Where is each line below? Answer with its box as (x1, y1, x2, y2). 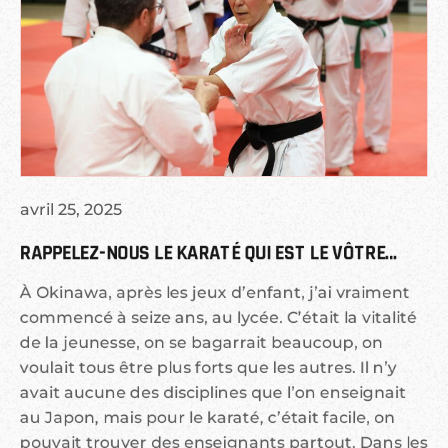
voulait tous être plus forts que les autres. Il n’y (20, 358, 397, 378)
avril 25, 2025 (20, 200, 122, 220)
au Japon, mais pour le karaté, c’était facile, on (20, 408, 395, 428)
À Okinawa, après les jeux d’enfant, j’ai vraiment (20, 283, 410, 303)
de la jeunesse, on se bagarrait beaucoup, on (20, 333, 383, 353)
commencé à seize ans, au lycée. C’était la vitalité (20, 308, 417, 328)
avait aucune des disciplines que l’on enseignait (20, 383, 406, 403)
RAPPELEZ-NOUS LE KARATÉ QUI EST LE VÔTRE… (20, 240, 397, 267)
